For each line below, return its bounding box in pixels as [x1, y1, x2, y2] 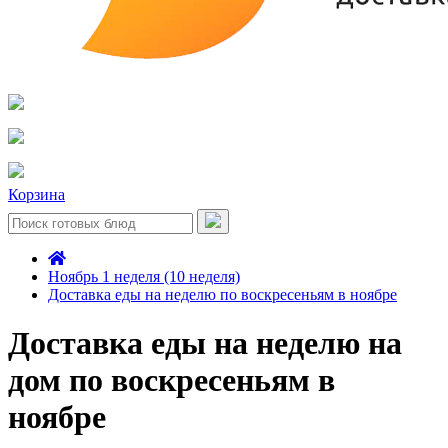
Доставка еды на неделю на [8, 325, 402, 362]
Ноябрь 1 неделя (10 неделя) [48, 268, 240, 285]
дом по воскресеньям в [8, 362, 335, 399]
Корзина [8, 186, 65, 203]
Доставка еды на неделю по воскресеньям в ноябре [48, 286, 397, 303]
